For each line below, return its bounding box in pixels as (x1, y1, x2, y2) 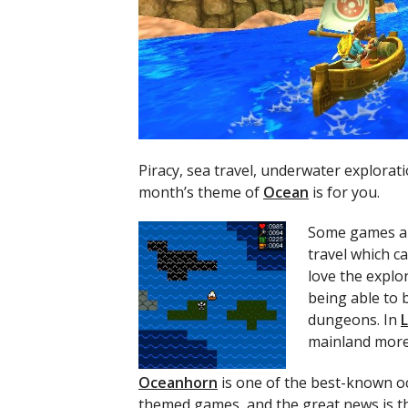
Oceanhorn (138, 372, 218, 393)
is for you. (309, 181, 380, 202)
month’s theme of (138, 181, 263, 202)
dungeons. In (308, 310, 401, 331)
